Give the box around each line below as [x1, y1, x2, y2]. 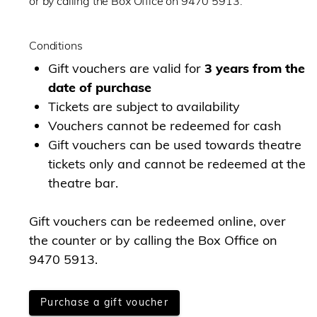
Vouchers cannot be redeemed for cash [48, 117, 282, 134]
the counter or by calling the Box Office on [29, 231, 277, 248]
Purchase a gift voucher [40, 296, 168, 309]
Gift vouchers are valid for [48, 59, 204, 76]
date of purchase [48, 79, 155, 96]
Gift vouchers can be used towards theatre [48, 136, 301, 153]
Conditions [29, 38, 83, 52]
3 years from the [204, 59, 305, 76]
